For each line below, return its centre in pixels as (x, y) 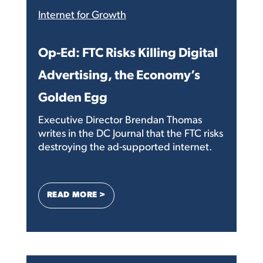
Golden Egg (73, 98)
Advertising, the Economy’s (119, 76)
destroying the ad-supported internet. (125, 147)
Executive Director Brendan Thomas (120, 120)
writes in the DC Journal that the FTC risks (130, 134)
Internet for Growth (82, 15)
